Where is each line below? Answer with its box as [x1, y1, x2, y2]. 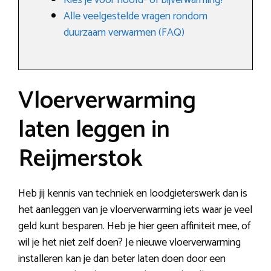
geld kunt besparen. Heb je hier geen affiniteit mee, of [18, 217, 250, 236]
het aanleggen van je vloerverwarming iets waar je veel [18, 201, 252, 220]
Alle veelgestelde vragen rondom [64, 7, 207, 26]
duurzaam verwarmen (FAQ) [64, 24, 184, 42]
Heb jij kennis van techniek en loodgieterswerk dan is [18, 184, 247, 203]
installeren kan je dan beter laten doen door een [18, 250, 226, 269]
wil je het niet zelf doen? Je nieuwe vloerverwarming [18, 233, 241, 252]
